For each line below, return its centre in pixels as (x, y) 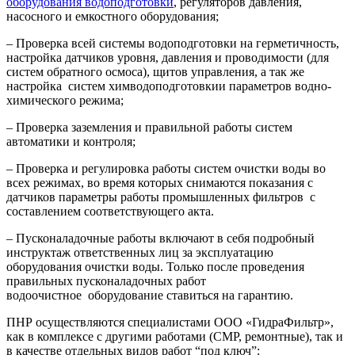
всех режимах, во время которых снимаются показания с (160, 182)
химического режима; (65, 100)
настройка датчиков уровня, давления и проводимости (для (168, 57)
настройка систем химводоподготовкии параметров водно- (169, 86)
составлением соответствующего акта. (110, 211)
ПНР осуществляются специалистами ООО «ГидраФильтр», (170, 322)
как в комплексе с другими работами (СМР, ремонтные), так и (175, 336)
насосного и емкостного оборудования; (113, 16)
